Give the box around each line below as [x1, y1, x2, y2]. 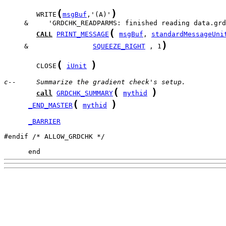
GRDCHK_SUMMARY [56, 89, 113, 97]
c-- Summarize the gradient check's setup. [4, 78, 186, 86]
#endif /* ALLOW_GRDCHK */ [4, 133, 105, 140]
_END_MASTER [28, 101, 73, 109]
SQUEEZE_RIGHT [93, 42, 145, 50]
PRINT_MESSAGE [56, 30, 109, 38]
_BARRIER [28, 118, 61, 125]
